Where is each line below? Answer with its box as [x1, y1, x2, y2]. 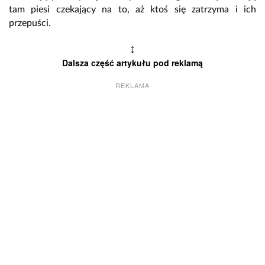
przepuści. [9, 18, 51, 28]
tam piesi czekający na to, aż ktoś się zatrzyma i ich [9, 5, 256, 15]
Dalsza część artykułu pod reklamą [62, 57, 203, 69]
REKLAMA [115, 80, 150, 91]
